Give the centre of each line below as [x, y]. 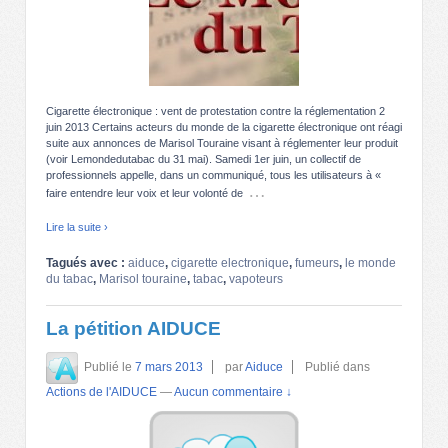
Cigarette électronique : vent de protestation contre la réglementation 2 [215, 111]
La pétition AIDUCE [133, 329]
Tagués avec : [87, 263]
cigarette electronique [230, 263]
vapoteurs [256, 279]
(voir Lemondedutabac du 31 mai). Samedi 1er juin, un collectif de [203, 159]
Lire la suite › [77, 227]
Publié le [109, 367]
